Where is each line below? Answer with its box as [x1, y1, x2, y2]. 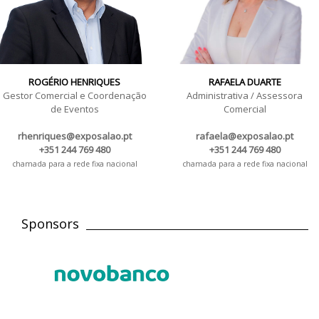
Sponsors [21, 214, 79, 232]
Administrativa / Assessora [187, 88, 303, 102]
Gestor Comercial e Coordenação [2, 88, 147, 102]
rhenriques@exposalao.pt [17, 129, 132, 142]
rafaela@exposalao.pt [196, 129, 293, 142]
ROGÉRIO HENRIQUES [28, 75, 120, 88]
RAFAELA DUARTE [208, 75, 281, 88]
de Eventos [50, 102, 99, 115]
